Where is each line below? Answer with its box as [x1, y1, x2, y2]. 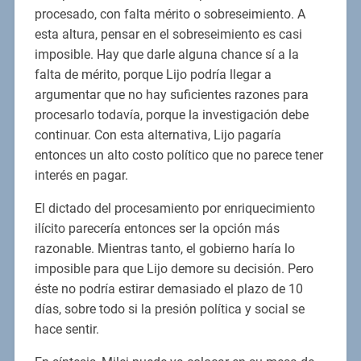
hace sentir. [34, 322, 99, 338]
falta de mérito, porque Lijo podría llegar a [34, 67, 272, 83]
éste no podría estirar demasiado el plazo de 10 [34, 281, 303, 297]
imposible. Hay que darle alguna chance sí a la [34, 47, 299, 63]
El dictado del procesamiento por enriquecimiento [34, 201, 315, 217]
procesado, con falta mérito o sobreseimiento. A [34, 6, 305, 23]
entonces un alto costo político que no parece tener [34, 147, 323, 164]
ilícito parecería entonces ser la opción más [34, 221, 280, 237]
